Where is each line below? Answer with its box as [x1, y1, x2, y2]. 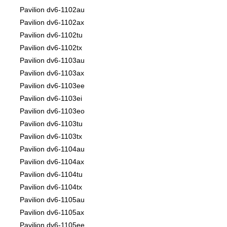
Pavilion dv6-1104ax [20, 158, 84, 166]
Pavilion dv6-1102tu [20, 31, 83, 40]
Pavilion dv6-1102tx [20, 44, 82, 52]
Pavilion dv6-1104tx [20, 183, 82, 192]
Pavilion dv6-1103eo [20, 107, 85, 116]
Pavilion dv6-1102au [20, 6, 85, 14]
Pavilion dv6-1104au [20, 145, 85, 154]
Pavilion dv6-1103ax [20, 69, 84, 78]
